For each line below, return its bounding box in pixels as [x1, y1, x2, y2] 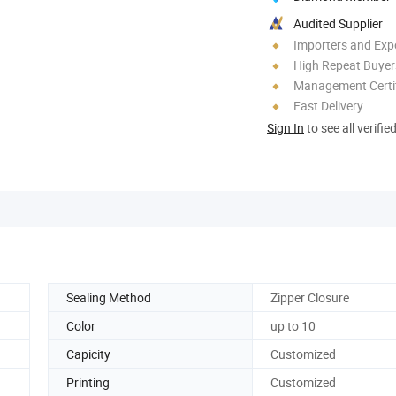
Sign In [267, 118, 304, 136]
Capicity [66, 345, 110, 362]
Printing [66, 373, 110, 391]
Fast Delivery [293, 96, 363, 114]
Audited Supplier [293, 14, 383, 32]
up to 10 [270, 316, 316, 334]
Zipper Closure [270, 288, 349, 306]
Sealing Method [66, 288, 151, 306]
